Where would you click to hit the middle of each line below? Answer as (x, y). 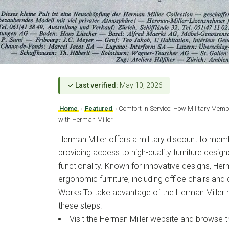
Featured (99, 109)
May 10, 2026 (140, 86)
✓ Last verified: (93, 86)
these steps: (80, 206)
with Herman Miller (86, 120)
